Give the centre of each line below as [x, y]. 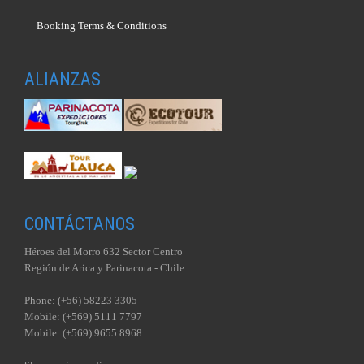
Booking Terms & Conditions [102, 26]
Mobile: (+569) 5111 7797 [83, 317]
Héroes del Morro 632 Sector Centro [104, 252]
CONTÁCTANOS [80, 224]
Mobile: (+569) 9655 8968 [83, 333]
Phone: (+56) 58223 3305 [81, 301]
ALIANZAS [63, 80]
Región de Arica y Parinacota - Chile [104, 268]
